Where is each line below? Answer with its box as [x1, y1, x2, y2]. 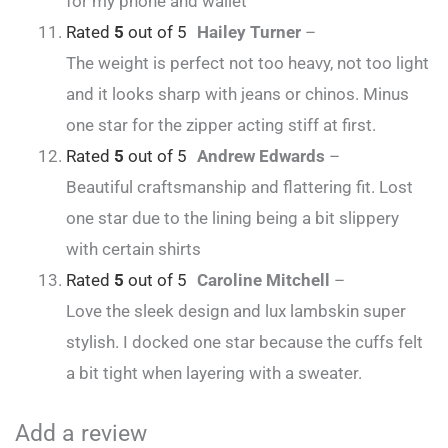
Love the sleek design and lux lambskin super [66, 301, 406, 322]
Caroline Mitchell [197, 270, 334, 291]
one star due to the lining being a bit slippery [66, 208, 399, 229]
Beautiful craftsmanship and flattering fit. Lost [66, 177, 413, 198]
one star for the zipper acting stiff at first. [66, 115, 376, 136]
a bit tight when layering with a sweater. [66, 363, 362, 384]
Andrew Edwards [197, 146, 329, 167]
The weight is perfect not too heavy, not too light [66, 53, 429, 74]
